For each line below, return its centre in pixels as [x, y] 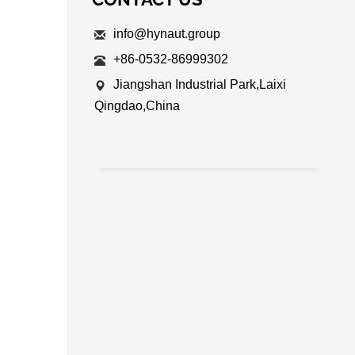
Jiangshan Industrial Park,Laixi [200, 84]
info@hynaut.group [167, 34]
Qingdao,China [137, 106]
